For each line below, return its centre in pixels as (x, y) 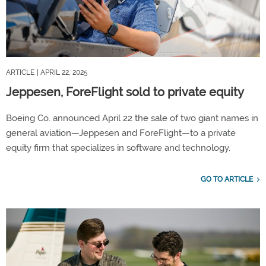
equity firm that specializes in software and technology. (118, 148)
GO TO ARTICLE (227, 179)
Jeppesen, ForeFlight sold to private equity (125, 92)
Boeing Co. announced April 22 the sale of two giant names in (132, 118)
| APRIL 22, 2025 (62, 72)
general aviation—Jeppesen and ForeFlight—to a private (121, 133)
